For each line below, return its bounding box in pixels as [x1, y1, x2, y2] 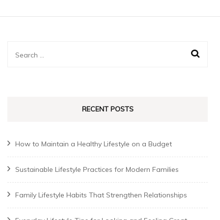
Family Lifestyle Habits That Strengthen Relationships [15, 191, 187, 200]
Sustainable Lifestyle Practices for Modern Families [15, 165, 179, 174]
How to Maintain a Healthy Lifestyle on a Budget [15, 139, 172, 149]
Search [15, 48, 43, 60]
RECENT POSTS [82, 105, 134, 114]
